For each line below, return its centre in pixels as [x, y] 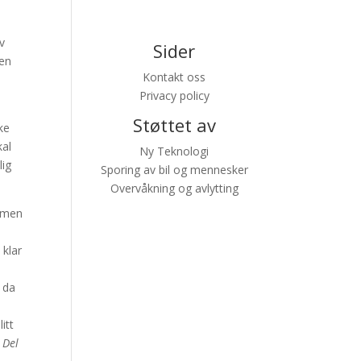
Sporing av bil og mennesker [174, 169]
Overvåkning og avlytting [174, 188]
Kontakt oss [174, 77]
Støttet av [174, 124]
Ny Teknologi [174, 151]
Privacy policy [174, 95]
